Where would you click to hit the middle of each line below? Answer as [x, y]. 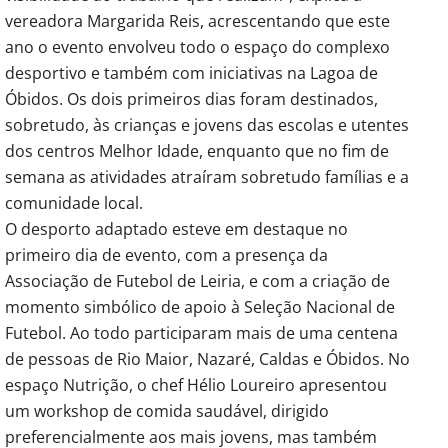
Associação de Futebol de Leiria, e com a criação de [197, 280]
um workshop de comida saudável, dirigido [167, 410]
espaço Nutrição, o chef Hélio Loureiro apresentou [196, 384]
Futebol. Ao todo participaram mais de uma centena [201, 332]
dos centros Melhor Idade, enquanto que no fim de [197, 150]
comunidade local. [74, 202]
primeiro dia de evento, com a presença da [166, 254]
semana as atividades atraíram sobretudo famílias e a [207, 176]
